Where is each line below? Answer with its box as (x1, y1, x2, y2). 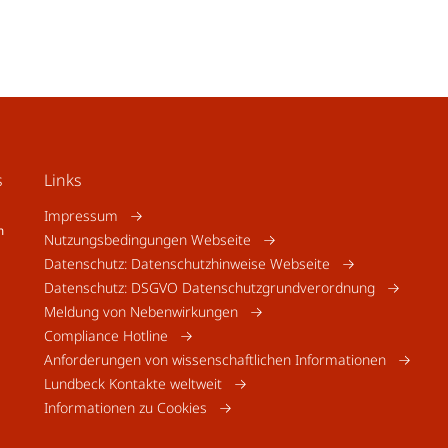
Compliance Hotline (44, 325, 168, 345)
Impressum (44, 205, 118, 225)
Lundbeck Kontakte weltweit (44, 373, 222, 393)
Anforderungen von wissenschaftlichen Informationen (44, 349, 386, 369)
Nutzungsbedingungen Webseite (44, 229, 251, 249)
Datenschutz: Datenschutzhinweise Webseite (44, 253, 330, 273)
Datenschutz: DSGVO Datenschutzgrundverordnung (44, 277, 375, 297)
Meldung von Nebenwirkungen (44, 301, 238, 321)
